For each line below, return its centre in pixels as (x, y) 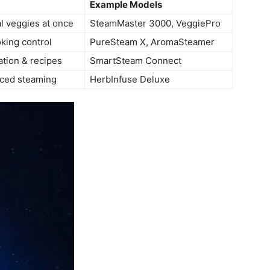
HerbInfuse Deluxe (130, 80)
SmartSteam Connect (136, 61)
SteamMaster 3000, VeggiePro (155, 24)
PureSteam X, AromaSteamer (152, 42)
